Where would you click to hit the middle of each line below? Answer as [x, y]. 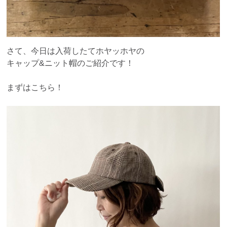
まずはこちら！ [35, 87]
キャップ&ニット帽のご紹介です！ [70, 63]
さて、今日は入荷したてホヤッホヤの [76, 51]
